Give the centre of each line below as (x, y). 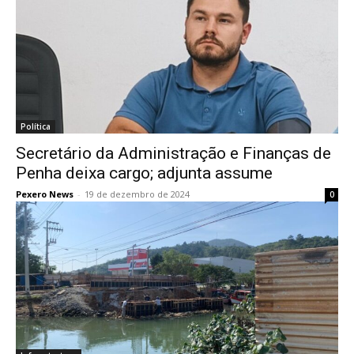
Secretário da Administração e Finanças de (173, 153)
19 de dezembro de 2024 (137, 194)
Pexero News (45, 194)
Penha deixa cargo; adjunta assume (144, 173)
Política (36, 126)
